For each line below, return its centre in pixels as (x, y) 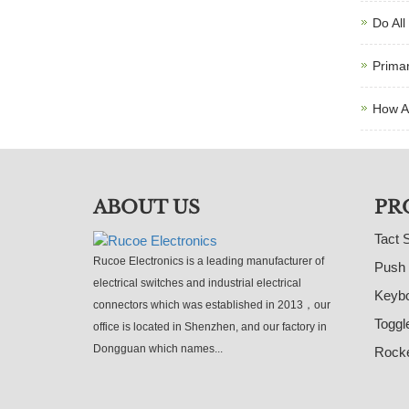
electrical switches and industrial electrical (197, 283)
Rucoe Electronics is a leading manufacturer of (209, 261)
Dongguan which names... (158, 348)
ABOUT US (147, 207)
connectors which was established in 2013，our (212, 304)
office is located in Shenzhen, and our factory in (210, 326)
